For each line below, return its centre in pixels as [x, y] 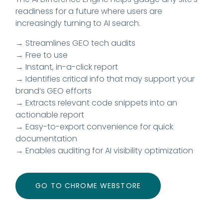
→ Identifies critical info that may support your [105, 79]
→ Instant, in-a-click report [67, 67]
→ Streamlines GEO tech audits [76, 43]
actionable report [50, 114]
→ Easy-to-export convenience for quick [95, 126]
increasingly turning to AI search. [78, 23]
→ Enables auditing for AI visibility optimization [105, 150]
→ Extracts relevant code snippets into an [97, 103]
